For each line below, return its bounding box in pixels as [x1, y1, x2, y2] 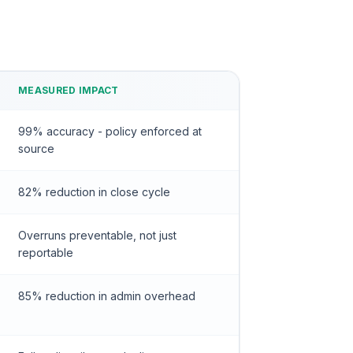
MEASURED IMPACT [18, 84, 119, 96]
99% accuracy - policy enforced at [18, 124, 202, 138]
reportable [18, 246, 73, 259]
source [18, 142, 54, 155]
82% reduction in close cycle [18, 185, 170, 199]
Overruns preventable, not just [18, 229, 176, 242]
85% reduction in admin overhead [18, 289, 195, 303]
